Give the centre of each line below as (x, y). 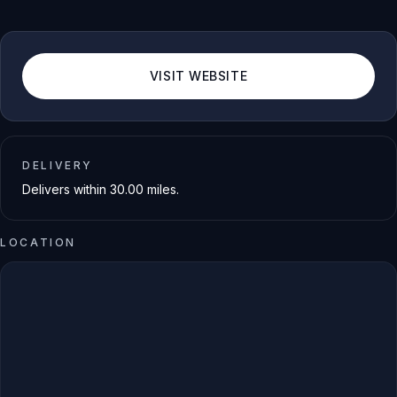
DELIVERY (58, 165)
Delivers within (66, 189)
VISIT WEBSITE (198, 76)
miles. (161, 189)
